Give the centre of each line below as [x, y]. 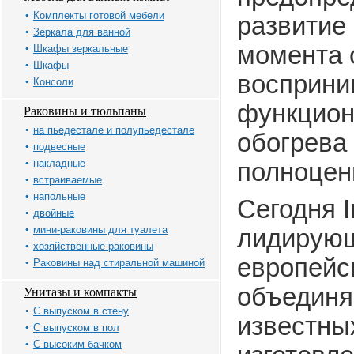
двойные [54, 213]
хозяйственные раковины [93, 246]
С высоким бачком [77, 344]
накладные [59, 163]
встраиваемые [68, 180]
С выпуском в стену [81, 311]
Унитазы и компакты [80, 292]
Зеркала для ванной [82, 32]
